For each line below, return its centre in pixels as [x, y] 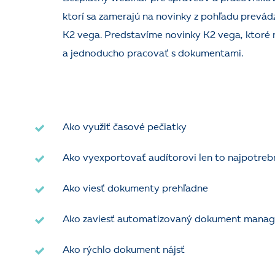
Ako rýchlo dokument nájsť [124, 250]
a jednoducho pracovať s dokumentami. [153, 54]
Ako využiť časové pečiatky [125, 128]
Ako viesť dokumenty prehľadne [135, 189]
